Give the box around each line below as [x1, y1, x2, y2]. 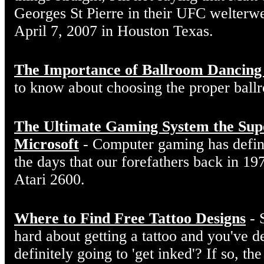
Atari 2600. [14, 170, 85, 188]
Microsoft [14, 135, 79, 153]
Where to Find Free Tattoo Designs [14, 209, 246, 227]
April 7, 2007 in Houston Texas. [14, 22, 213, 39]
